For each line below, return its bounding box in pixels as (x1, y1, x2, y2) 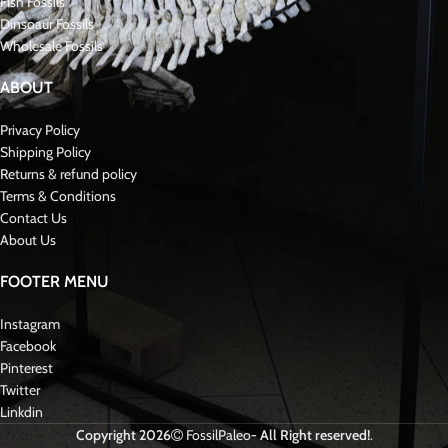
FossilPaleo (185, 426, 251, 445)
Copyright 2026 (75, 426, 171, 445)
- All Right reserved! (250, 426, 370, 445)
